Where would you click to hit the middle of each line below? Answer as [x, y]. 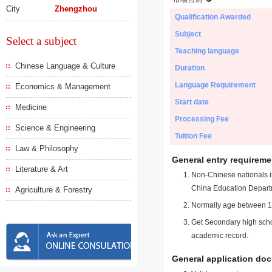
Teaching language [207, 51]
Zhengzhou [76, 9]
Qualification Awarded [213, 17]
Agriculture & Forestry [54, 190]
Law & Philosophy [47, 148]
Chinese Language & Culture [65, 66]
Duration [190, 68]
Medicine [31, 107]
